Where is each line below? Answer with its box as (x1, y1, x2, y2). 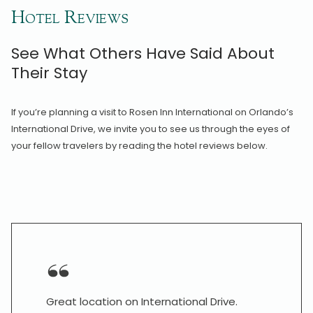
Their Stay (11, 62, 87, 84)
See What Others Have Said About (11, 43, 275, 64)
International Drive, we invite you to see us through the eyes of (11, 122, 290, 136)
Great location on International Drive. (46, 294, 238, 309)
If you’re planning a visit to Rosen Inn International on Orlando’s (11, 105, 293, 119)
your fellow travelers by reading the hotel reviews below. (11, 139, 268, 152)
